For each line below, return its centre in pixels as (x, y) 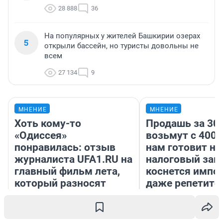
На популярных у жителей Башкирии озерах (122, 36)
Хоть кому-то (48, 123)
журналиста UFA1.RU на (73, 159)
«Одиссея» (41, 135)
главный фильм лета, (67, 171)
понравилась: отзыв (65, 147)
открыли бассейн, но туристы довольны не (121, 46)
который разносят (60, 183)
